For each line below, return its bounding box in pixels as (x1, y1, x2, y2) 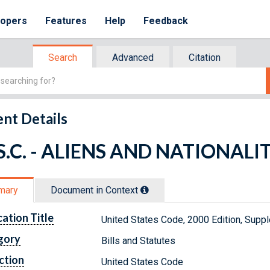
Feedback (143, 15, 189, 27)
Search (48, 52, 77, 63)
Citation (189, 52, 221, 63)
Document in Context (51, 184, 140, 196)
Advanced (112, 52, 154, 63)
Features (45, 15, 87, 27)
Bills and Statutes (101, 234, 176, 246)
